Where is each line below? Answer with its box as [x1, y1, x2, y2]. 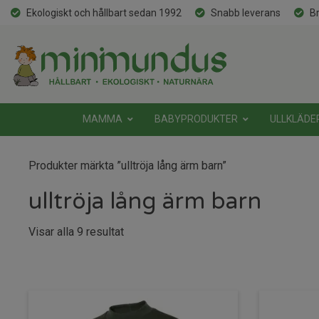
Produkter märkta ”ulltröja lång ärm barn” [28, 159, 226, 172]
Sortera [123, 224, 159, 238]
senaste [123, 260, 164, 273]
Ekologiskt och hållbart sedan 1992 [26, 7, 182, 19]
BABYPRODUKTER [155, 113, 238, 125]
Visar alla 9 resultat [28, 225, 124, 239]
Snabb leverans [211, 7, 281, 19]
